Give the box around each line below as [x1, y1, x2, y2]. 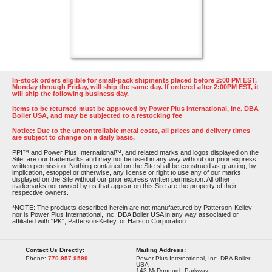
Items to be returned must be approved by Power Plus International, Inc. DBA [12, 105, 259, 112]
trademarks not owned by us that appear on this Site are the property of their [12, 182, 237, 189]
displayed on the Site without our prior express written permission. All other [12, 175, 230, 183]
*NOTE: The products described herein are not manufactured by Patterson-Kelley [12, 204, 252, 211]
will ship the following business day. [12, 90, 129, 97]
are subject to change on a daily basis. [12, 134, 135, 141]
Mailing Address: [136, 246, 186, 253]
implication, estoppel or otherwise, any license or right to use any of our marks [12, 169, 241, 176]
